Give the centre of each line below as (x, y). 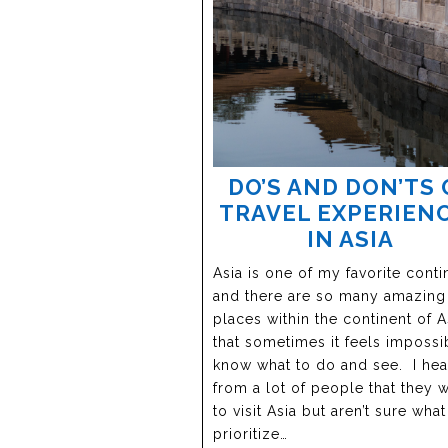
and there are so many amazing (329, 296)
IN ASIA (351, 239)
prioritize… (250, 434)
